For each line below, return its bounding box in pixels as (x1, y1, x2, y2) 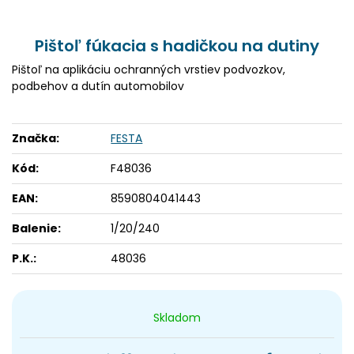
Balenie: (12, 220, 61, 236)
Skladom (153, 310, 201, 326)
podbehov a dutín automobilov (12, 78, 184, 94)
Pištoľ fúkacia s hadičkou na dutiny (35, 35, 319, 57)
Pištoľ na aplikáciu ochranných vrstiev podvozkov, (12, 62, 285, 77)
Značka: (12, 130, 59, 146)
